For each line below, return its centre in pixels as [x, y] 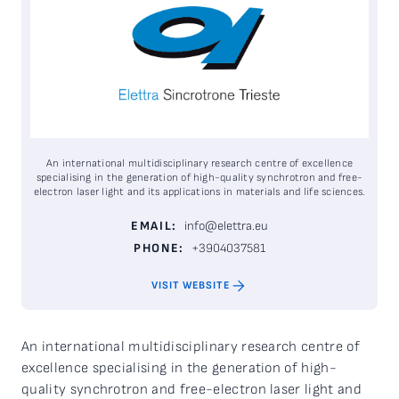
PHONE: [159, 248]
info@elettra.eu [227, 225]
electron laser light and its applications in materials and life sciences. [199, 191]
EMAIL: [154, 225]
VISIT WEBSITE [191, 286]
